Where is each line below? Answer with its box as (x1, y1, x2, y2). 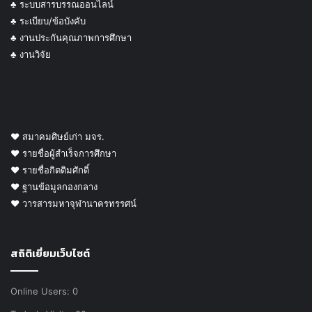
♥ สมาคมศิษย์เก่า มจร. (10, 130, 104, 142)
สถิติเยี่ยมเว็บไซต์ (10, 244, 90, 261)
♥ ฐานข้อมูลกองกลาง (10, 180, 97, 192)
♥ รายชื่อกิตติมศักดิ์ (10, 164, 89, 175)
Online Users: (10, 285, 72, 297)
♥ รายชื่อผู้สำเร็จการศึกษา (10, 147, 116, 159)
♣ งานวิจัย (10, 48, 51, 60)
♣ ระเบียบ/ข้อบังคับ (10, 15, 86, 26)
